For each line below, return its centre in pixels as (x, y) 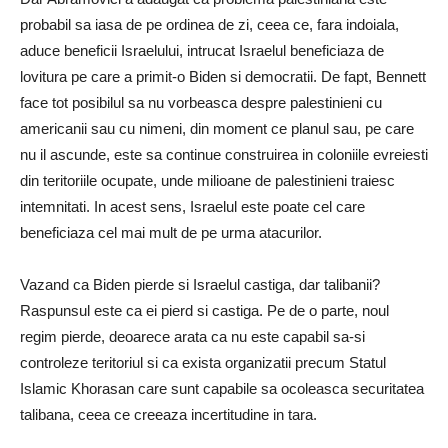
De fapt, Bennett (373, 76)
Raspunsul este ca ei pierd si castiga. (143, 310)
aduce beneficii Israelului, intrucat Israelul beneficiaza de (202, 50)
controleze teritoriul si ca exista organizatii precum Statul (203, 362)
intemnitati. (57, 206)
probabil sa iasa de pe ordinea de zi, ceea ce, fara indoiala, (209, 24)
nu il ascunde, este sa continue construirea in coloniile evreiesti (224, 154)
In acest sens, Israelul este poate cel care (229, 206)
